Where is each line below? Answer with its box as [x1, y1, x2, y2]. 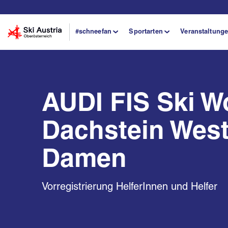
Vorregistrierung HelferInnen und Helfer [42, 182, 217, 192]
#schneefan [75, 28, 111, 35]
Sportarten [129, 28, 163, 35]
